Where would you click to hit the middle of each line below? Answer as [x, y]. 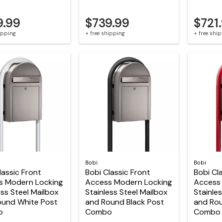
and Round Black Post [124, 202]
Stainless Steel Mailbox [126, 192]
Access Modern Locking [128, 182]
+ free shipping [105, 33]
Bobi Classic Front [117, 172]
